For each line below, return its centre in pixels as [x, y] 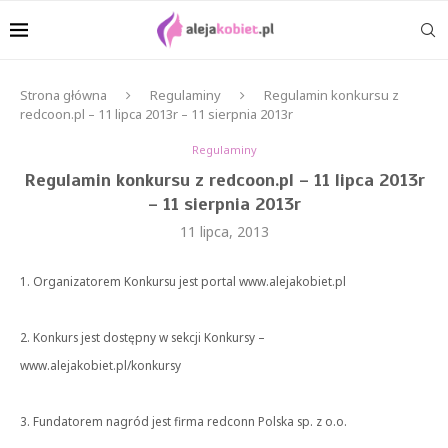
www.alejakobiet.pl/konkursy [100, 365]
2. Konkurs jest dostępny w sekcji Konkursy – [142, 337]
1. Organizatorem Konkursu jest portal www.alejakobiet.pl [183, 281]
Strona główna [63, 95]
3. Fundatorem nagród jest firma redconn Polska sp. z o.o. [183, 421]
